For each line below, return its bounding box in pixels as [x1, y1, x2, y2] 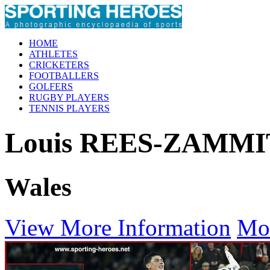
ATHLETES [29, 49, 78, 59]
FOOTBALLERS [29, 71, 99, 81]
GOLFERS [29, 81, 73, 92]
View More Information [5, 214, 231, 240]
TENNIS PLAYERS [29, 103, 110, 113]
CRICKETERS [29, 60, 89, 70]
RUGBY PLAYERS [29, 92, 109, 102]
